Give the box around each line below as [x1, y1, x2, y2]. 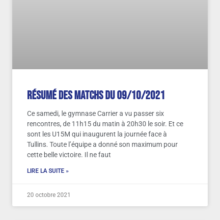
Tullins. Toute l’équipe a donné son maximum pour [27, 140, 178, 149]
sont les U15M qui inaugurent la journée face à [27, 130, 167, 138]
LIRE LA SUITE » [27, 167, 69, 175]
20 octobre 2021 [27, 192, 71, 199]
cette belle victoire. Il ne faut [27, 151, 111, 159]
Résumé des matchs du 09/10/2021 [27, 88, 165, 103]
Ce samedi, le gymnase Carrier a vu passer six [27, 110, 164, 118]
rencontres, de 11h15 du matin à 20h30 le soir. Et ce [27, 120, 183, 128]
